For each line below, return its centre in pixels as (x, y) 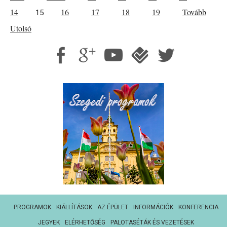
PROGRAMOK (32, 207)
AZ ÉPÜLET (113, 207)
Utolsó (21, 28)
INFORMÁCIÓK (153, 207)
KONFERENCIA (198, 207)
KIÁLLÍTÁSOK (74, 207)
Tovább (194, 12)
